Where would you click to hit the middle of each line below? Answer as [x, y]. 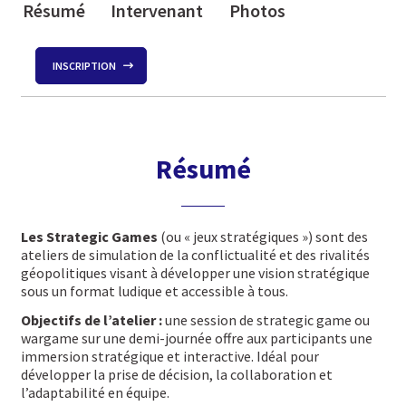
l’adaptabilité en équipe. [95, 393]
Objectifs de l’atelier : [92, 320]
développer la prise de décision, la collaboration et [176, 375]
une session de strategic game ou [267, 320]
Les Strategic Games [89, 236]
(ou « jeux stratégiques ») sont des [262, 236]
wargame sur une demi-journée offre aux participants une [196, 338]
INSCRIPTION [85, 65]
